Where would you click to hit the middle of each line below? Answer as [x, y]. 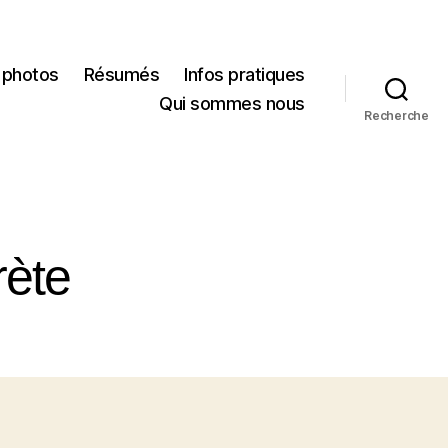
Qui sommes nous [232, 103]
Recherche [396, 115]
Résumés [121, 74]
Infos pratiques [244, 74]
